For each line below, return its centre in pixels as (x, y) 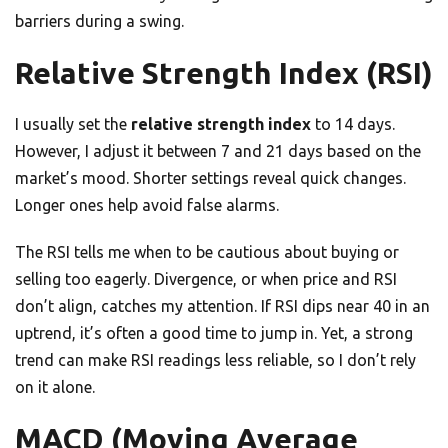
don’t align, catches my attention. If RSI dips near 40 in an (222, 306)
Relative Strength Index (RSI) (224, 73)
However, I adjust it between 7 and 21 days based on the (218, 151)
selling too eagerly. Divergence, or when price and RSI (206, 279)
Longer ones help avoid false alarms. (147, 205)
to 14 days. (353, 124)
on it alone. (55, 387)
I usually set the (73, 124)
